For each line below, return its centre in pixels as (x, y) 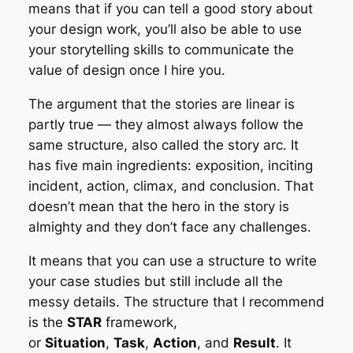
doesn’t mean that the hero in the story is (158, 206)
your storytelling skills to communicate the (161, 49)
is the (47, 322)
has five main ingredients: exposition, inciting (170, 165)
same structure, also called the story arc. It (163, 145)
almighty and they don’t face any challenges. (169, 227)
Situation (75, 342)
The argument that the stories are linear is (161, 104)
